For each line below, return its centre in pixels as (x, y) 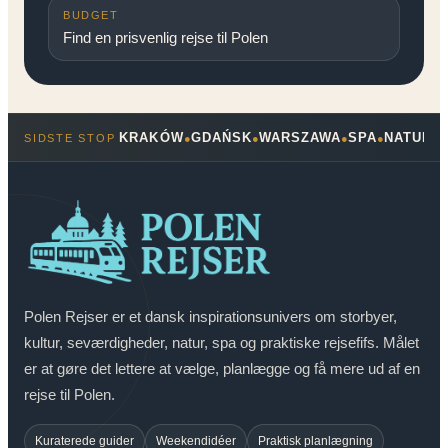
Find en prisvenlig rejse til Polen (165, 38)
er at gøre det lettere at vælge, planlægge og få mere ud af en (222, 368)
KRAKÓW (151, 138)
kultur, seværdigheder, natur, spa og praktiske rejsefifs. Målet (221, 342)
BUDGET (91, 15)
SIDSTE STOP (70, 137)
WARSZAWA (300, 138)
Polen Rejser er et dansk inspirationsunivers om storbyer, (210, 316)
